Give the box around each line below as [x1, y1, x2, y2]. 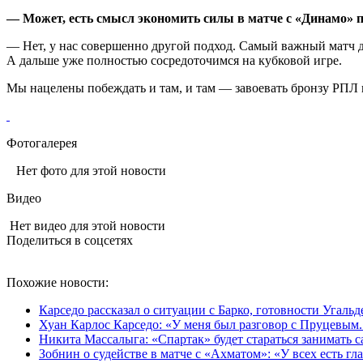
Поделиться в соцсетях [6, 233, 133, 247]
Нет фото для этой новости [6, 163, 166, 177]
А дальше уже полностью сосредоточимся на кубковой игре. [6, 53, 342, 67]
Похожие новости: [6, 275, 109, 289]
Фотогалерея [6, 135, 77, 150]
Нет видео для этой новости [6, 218, 165, 233]
